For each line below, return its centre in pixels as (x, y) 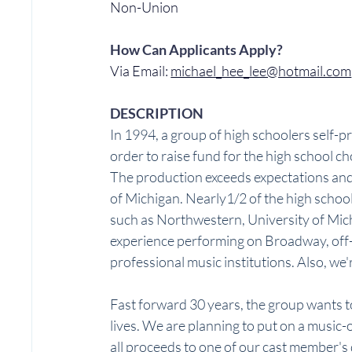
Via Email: (141, 71)
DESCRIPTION (157, 114)
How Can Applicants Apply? (197, 50)
